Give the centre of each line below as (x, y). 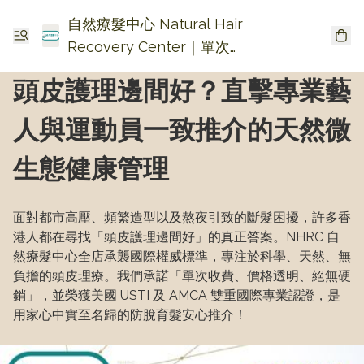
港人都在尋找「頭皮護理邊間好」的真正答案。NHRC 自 (176, 237)
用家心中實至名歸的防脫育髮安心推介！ (130, 315)
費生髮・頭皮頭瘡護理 (140, 69)
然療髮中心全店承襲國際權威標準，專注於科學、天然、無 (182, 256)
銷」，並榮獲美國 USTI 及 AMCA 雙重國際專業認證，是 (177, 295)
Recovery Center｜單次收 (156, 47)
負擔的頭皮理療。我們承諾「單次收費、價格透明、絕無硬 (182, 276)
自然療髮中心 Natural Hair (155, 24)
